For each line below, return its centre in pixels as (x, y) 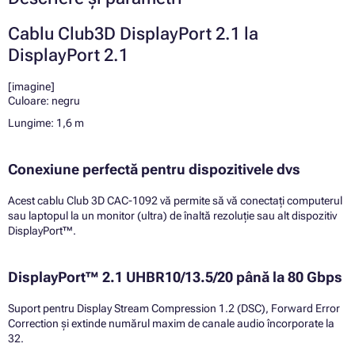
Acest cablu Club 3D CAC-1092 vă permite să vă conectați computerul (175, 200)
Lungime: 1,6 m (46, 122)
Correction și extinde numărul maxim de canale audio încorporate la (171, 323)
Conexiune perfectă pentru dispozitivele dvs (154, 169)
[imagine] (31, 86)
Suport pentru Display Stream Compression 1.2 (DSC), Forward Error (174, 308)
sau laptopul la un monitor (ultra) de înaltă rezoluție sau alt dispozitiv (172, 215)
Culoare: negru (44, 100)
